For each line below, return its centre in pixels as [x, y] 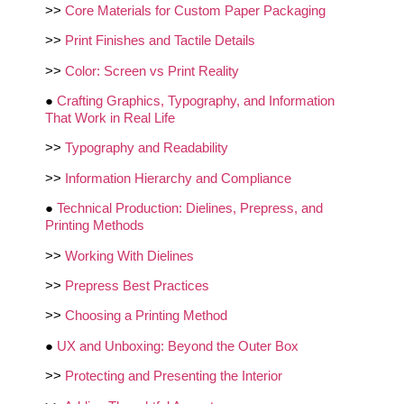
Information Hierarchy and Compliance [178, 178]
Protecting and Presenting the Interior [174, 376]
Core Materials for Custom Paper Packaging [195, 10]
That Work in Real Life [110, 118]
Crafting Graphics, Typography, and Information [196, 101]
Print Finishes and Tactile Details [160, 41]
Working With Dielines [129, 255]
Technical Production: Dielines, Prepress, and [190, 208]
